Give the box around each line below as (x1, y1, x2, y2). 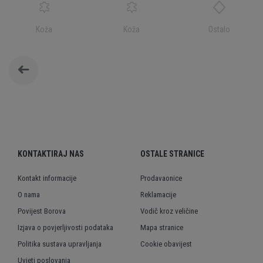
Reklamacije (140, 190, 176, 199)
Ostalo (208, 25, 230, 34)
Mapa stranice (140, 223, 183, 232)
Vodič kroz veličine (140, 207, 198, 215)
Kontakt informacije (18, 174, 76, 183)
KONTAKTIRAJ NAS (18, 149, 84, 159)
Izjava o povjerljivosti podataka (18, 223, 113, 232)
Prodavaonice (140, 174, 182, 183)
